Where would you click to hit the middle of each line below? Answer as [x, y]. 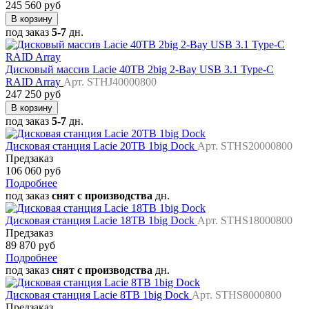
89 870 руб [30, 246]
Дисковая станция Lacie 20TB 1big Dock [101, 146]
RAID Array [34, 82]
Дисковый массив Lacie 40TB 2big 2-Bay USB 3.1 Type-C [140, 70]
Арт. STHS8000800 [237, 295]
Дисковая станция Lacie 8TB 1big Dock [99, 295]
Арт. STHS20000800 [245, 146]
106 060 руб [33, 171]
